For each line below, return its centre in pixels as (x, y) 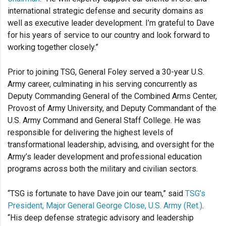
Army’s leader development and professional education (105, 157)
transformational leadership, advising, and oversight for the (111, 145)
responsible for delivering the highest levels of (91, 133)
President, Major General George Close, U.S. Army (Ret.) (105, 206)
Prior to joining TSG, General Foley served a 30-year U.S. (106, 72)
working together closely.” (53, 47)
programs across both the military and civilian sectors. (103, 169)
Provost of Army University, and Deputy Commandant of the (112, 108)
